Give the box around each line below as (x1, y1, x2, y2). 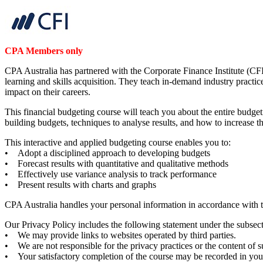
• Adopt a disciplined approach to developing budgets (5, 147, 210, 158)
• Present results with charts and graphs (5, 179, 156, 190)
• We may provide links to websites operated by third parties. (5, 230, 238, 240)
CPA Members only (5, 45, 83, 56)
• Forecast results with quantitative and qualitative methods (5, 158, 228, 168)
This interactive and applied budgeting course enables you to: (5, 137, 231, 147)
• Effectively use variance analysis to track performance (5, 168, 217, 179)
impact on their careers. (5, 86, 90, 97)
